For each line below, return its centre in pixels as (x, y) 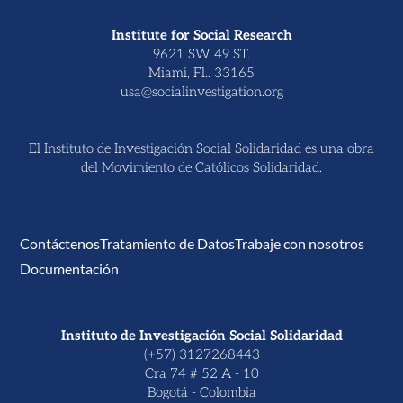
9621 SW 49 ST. (201, 54)
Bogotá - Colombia (201, 392)
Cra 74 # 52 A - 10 (201, 373)
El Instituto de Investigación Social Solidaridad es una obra (201, 148)
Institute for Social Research (201, 35)
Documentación (70, 268)
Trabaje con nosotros (300, 243)
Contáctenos (60, 243)
